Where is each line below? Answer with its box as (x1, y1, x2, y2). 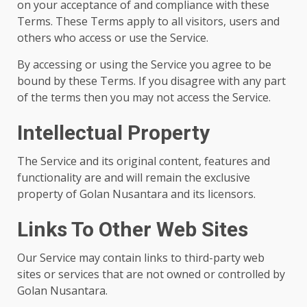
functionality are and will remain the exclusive (17, 170, 250, 185)
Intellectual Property (17, 121, 210, 145)
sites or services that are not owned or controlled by (17, 267, 285, 282)
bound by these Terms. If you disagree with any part (17, 73, 286, 88)
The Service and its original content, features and (17, 153, 270, 169)
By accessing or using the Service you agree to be (17, 57, 271, 72)
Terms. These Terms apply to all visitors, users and (17, 14, 280, 29)
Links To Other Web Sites (17, 217, 248, 241)
